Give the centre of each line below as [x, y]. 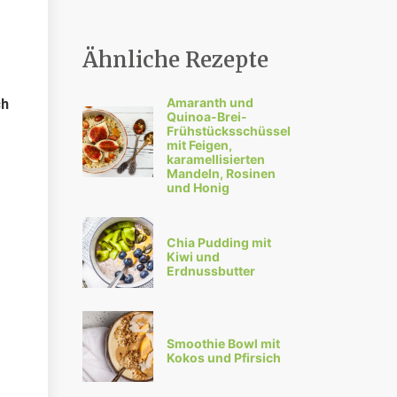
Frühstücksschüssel [229, 131]
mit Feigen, [200, 145]
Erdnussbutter [211, 270]
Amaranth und [210, 103]
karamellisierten [216, 160]
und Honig [198, 188]
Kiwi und [194, 256]
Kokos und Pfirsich [224, 357]
